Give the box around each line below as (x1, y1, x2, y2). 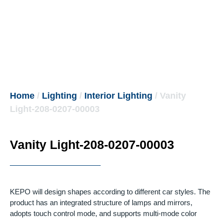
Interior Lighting (84, 90, 152, 101)
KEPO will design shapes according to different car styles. (10, 187, 196, 196)
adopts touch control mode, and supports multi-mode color (10, 209, 197, 218)
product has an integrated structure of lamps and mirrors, (10, 198, 192, 207)
